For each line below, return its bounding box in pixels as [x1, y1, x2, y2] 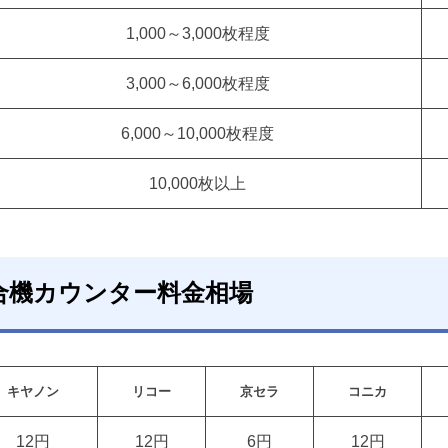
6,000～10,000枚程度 [121, 125, 275, 142]
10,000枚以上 [149, 175, 247, 192]
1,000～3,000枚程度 [125, 25, 270, 42]
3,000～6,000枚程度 [125, 75, 270, 92]
